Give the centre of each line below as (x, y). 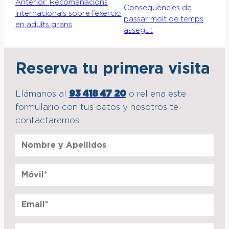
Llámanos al (42, 94)
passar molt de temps (163, 19)
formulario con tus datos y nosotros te (97, 107)
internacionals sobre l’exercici (68, 14)
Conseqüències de (157, 8)
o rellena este (156, 94)
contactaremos (47, 120)
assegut (138, 30)
